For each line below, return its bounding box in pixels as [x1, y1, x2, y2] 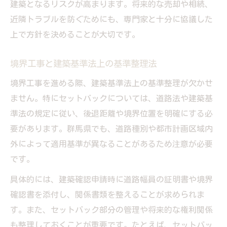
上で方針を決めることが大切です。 [10, 30, 140, 39]
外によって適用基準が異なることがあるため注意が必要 [10, 139, 213, 148]
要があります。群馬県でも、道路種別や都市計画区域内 [10, 124, 213, 133]
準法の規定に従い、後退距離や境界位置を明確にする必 [10, 109, 213, 118]
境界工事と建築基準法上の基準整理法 [10, 59, 157, 68]
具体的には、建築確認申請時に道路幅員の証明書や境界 [10, 175, 213, 183]
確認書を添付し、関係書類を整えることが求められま [10, 190, 205, 199]
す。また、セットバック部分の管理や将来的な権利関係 [10, 205, 213, 214]
